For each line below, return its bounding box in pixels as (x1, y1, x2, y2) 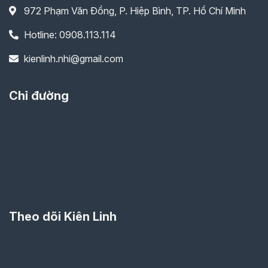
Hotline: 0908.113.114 (24, 28, 116, 41)
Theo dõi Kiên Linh (9, 209, 117, 224)
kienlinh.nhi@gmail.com (24, 52, 123, 65)
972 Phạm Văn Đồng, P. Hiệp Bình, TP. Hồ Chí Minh (24, 4, 246, 17)
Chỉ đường (9, 88, 69, 103)
